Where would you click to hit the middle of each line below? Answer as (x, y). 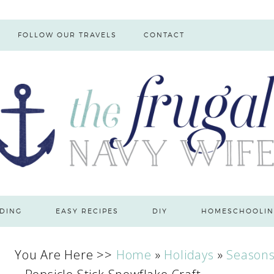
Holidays (189, 255)
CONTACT (165, 35)
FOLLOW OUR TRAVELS (67, 35)
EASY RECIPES (87, 211)
